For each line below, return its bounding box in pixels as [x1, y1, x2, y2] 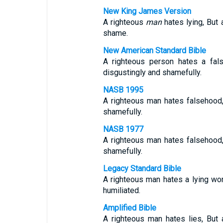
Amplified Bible [103, 203, 156, 213]
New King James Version [103, 6, 191, 16]
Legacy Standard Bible [103, 164, 181, 173]
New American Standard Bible [103, 46, 206, 55]
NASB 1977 [103, 124, 143, 134]
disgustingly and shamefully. [103, 68, 202, 77]
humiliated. [103, 186, 140, 195]
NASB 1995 [103, 85, 143, 95]
